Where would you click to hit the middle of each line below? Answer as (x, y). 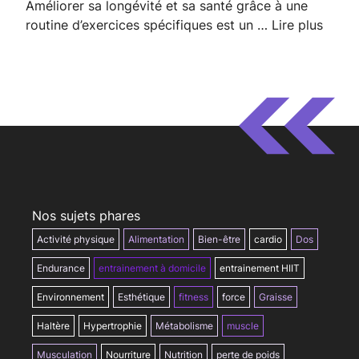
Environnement (71, 297)
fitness (194, 297)
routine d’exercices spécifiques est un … (149, 25)
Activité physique (76, 240)
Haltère (53, 326)
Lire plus (297, 25)
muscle (243, 326)
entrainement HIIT (260, 268)
